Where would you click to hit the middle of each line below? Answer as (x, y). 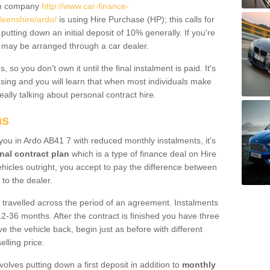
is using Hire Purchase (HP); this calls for (136, 19)
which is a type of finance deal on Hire (143, 154)
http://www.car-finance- (85, 6)
